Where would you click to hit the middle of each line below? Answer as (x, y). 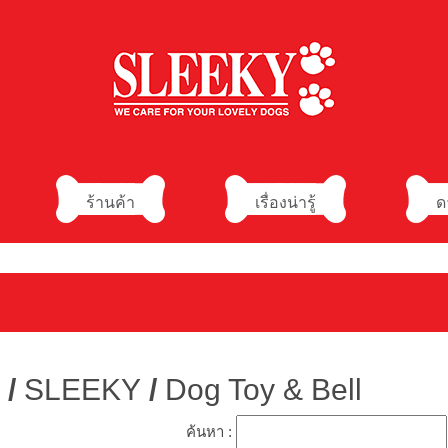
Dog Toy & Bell (263, 389)
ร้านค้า (110, 202)
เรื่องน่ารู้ (285, 202)
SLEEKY (82, 389)
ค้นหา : (211, 431)
